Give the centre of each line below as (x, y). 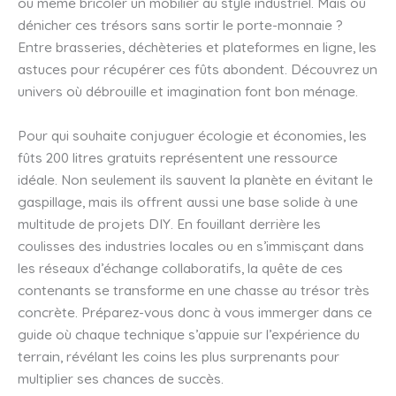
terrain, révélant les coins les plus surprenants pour (179, 356)
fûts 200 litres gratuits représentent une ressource (178, 157)
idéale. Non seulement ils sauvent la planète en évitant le (195, 179)
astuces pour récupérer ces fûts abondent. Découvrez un (198, 69)
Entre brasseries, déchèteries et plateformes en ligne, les (197, 46)
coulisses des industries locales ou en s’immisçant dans (191, 245)
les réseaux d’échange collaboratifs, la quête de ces (180, 267)
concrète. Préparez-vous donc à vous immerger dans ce (195, 312)
